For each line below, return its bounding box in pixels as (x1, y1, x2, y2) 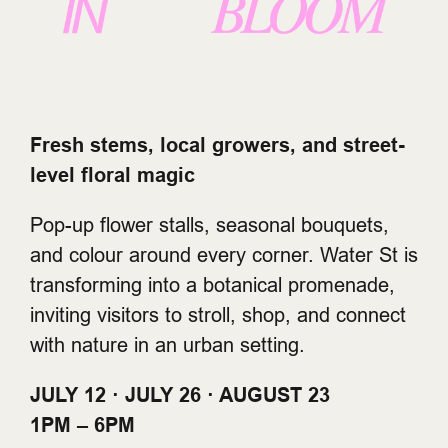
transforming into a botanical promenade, (30, 272, 395, 296)
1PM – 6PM (30, 412, 135, 437)
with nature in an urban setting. (30, 332, 305, 356)
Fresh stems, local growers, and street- (30, 132, 405, 157)
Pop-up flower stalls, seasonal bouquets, (30, 212, 389, 236)
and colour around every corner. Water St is (30, 242, 418, 266)
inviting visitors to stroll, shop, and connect (30, 302, 406, 326)
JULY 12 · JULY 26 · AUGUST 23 (30, 382, 330, 407)
